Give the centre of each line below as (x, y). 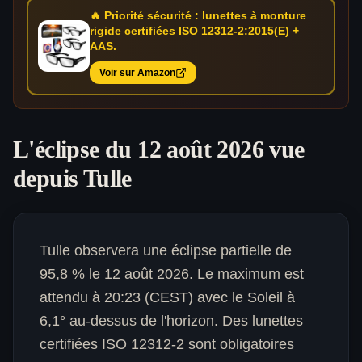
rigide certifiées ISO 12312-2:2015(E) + (194, 31)
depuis (48, 178)
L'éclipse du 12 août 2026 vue (159, 149)
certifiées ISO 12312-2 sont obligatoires (167, 344)
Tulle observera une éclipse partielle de (166, 250)
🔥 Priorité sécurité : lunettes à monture (198, 15)
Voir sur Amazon (137, 73)
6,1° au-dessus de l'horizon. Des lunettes (171, 321)
